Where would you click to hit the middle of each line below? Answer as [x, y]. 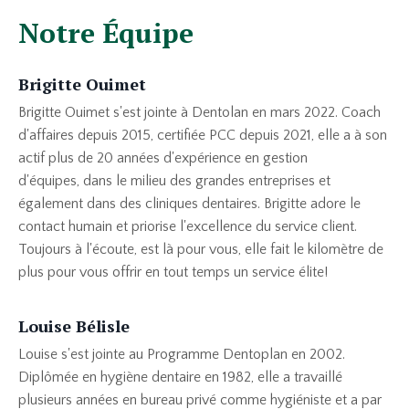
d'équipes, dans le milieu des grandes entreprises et [174, 180]
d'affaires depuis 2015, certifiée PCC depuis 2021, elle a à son [203, 135]
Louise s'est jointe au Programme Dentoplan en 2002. [182, 354]
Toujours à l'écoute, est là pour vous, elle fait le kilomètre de [201, 249]
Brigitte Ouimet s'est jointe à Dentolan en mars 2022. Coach [199, 112]
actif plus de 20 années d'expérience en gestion [163, 157]
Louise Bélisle [74, 325]
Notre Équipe [106, 32]
